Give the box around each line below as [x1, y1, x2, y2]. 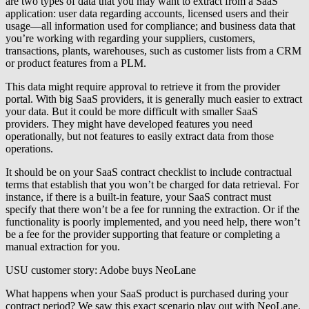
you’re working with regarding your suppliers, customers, [6, 32, 255, 45]
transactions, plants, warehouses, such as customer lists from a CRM [6, 45, 301, 57]
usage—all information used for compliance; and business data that [6, 20, 295, 32]
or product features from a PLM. [6, 57, 146, 70]
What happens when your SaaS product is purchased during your [6, 288, 288, 300]
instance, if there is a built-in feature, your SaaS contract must [6, 191, 271, 203]
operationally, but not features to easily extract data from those [6, 130, 274, 143]
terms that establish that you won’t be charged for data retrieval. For [6, 179, 299, 191]
